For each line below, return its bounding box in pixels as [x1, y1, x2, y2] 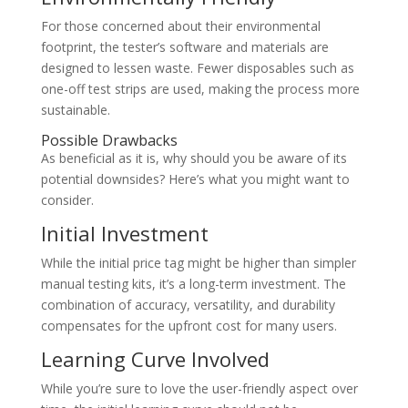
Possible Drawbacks [40, 130, 178, 151]
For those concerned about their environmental [40, 17, 321, 36]
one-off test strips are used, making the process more [40, 80, 360, 98]
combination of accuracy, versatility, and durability [40, 296, 335, 314]
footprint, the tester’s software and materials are [40, 38, 329, 56]
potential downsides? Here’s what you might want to [40, 170, 350, 189]
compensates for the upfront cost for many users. [40, 317, 337, 335]
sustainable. [40, 101, 110, 119]
